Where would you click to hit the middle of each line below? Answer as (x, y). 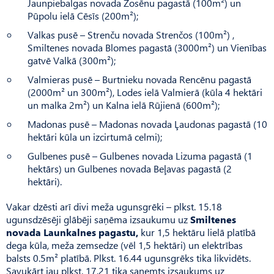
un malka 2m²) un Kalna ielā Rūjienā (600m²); (124, 105)
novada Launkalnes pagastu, (72, 232)
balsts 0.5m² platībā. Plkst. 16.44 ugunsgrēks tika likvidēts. (128, 257)
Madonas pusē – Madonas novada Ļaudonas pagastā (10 (147, 124)
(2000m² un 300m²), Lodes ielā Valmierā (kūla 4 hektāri (145, 92)
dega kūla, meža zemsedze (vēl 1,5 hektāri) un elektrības (124, 245)
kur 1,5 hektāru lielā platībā (197, 232)
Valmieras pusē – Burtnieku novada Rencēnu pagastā (139, 79)
